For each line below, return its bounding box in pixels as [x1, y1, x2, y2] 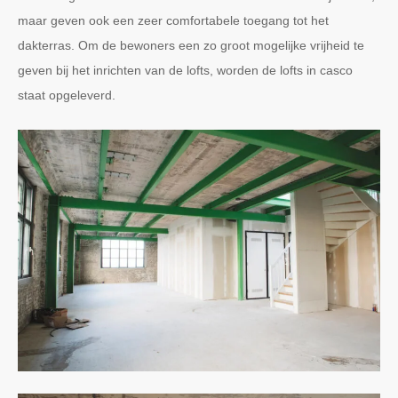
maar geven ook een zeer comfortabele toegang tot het [18, 12, 329, 28]
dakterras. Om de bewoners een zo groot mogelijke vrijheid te [18, 37, 364, 52]
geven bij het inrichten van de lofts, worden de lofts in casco [18, 62, 353, 77]
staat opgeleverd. [18, 87, 115, 102]
